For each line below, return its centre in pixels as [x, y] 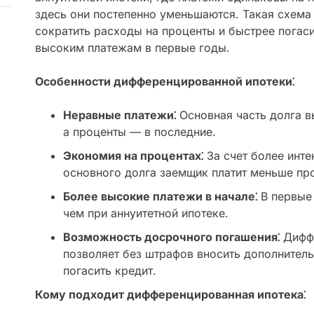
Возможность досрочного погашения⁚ [171, 237]
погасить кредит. [110, 271]
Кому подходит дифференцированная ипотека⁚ [170, 295]
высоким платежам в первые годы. [132, 48]
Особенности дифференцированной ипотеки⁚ [165, 82]
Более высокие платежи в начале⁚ [160, 197]
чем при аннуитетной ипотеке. [146, 213]
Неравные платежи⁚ [120, 115]
